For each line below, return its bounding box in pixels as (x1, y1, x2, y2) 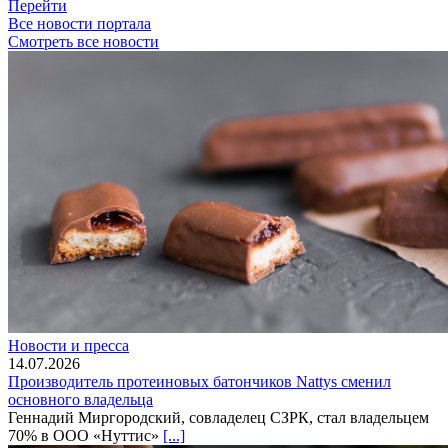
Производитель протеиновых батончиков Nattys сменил (8, 372, 391, 390)
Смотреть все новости (8, 32, 159, 50)
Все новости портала (8, 14, 151, 32)
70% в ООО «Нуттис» (8, 426, 163, 444)
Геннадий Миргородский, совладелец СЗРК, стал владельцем (8, 408, 429, 426)
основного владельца (8, 390, 153, 408)
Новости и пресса (8, 336, 129, 354)
